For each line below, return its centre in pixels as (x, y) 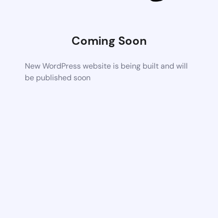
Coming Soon (109, 40)
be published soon (58, 77)
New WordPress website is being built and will (107, 66)
